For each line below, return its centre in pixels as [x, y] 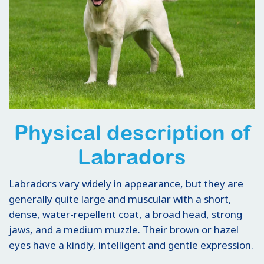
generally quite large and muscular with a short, [120, 199]
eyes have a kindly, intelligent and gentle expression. [131, 245]
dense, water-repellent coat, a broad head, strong [126, 214]
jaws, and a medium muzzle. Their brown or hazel [124, 229]
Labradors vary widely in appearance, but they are [126, 183]
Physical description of [132, 132]
